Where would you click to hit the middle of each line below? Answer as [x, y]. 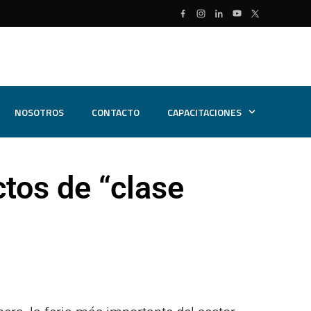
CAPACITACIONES [205, 112]
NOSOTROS [40, 112]
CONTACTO [116, 112]
